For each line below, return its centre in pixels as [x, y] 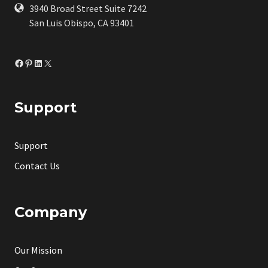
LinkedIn [51, 63]
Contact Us [37, 165]
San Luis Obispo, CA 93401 [82, 23]
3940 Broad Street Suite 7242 [88, 9]
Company [51, 212]
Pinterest [43, 63]
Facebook [33, 63]
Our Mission [38, 250]
